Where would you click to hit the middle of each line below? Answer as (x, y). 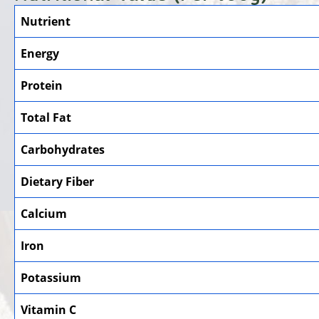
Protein (42, 85)
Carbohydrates (63, 149)
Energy (40, 53)
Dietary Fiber (57, 181)
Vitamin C (48, 309)
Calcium (44, 213)
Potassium (51, 277)
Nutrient (46, 21)
